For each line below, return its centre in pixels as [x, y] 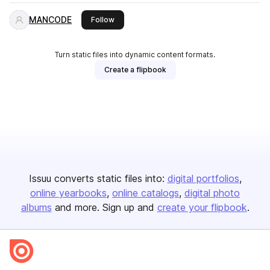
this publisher [138, 19]
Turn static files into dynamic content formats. [135, 55]
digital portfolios [203, 178]
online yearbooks [68, 193]
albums [36, 207]
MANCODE [50, 20]
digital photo [212, 193]
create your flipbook [202, 207]
